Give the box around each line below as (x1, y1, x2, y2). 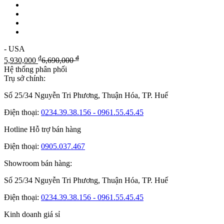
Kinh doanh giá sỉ (4, 209, 60, 218)
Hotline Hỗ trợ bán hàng (4, 124, 81, 133)
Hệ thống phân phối (4, 64, 67, 73)
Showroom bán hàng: (4, 158, 72, 167)
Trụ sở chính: (4, 73, 45, 82)
